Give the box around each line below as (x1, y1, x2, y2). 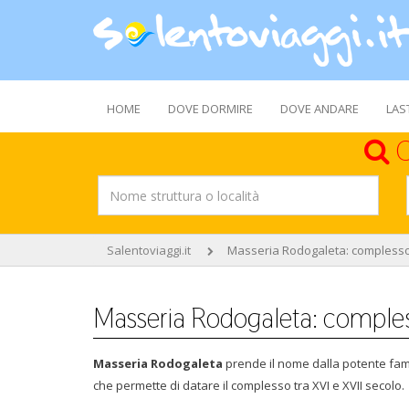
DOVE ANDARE (280, 100, 359, 117)
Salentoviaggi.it (107, 242, 191, 258)
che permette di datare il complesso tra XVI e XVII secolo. (93, 377, 404, 393)
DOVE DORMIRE (168, 100, 253, 117)
